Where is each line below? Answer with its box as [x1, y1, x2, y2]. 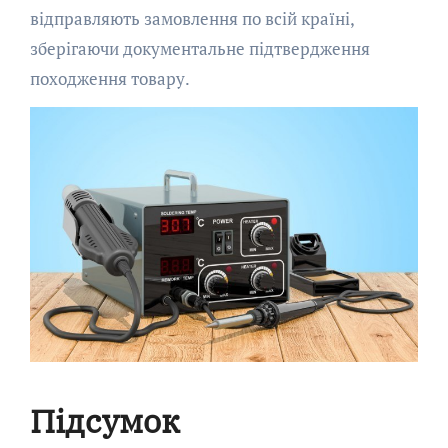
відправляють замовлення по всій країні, [29, 6, 354, 30]
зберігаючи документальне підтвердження [29, 36, 370, 60]
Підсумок [29, 399, 180, 442]
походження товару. [29, 66, 190, 90]
